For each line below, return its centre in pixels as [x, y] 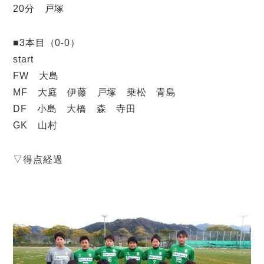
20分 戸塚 [39, 9]
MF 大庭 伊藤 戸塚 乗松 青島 [105, 92]
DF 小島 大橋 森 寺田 [75, 109]
